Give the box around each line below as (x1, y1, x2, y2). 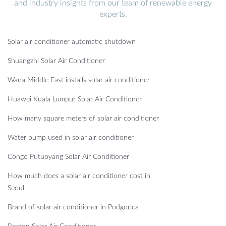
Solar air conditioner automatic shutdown (8, 38, 136, 45)
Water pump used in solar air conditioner (8, 134, 134, 141)
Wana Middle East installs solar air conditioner (8, 76, 150, 84)
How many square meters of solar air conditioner (8, 115, 159, 122)
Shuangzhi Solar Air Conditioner (8, 57, 105, 65)
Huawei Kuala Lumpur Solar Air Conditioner (8, 95, 142, 103)
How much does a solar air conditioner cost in (8, 172, 150, 180)
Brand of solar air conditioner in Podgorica (8, 203, 139, 211)
